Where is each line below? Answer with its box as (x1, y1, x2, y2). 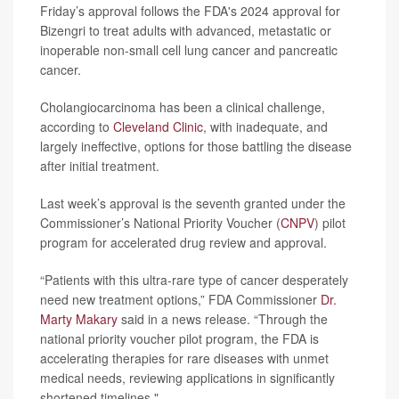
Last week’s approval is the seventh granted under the (40, 194, 346, 212)
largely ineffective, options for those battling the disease (40, 137, 352, 155)
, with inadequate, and (203, 118, 328, 135)
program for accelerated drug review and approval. (40, 233, 327, 251)
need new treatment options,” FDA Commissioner (40, 290, 321, 308)
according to (40, 118, 113, 135)
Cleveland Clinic (113, 118, 203, 135)
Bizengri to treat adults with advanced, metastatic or (40, 21, 331, 39)
